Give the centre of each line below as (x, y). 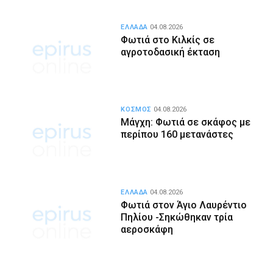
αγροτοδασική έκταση (171, 52)
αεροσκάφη (147, 229)
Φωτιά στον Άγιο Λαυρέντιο (184, 205)
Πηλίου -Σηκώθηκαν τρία (177, 217)
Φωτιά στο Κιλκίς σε (168, 40)
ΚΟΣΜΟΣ (136, 110)
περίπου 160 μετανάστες (177, 135)
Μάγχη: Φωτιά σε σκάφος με (186, 122)
